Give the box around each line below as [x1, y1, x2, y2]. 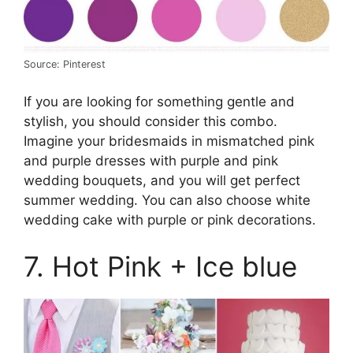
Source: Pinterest [24, 58, 106, 71]
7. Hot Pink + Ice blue [24, 250, 297, 284]
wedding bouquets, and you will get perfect [24, 172, 300, 188]
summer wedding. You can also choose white [24, 191, 310, 208]
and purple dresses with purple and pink [24, 152, 278, 169]
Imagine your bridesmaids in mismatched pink [24, 132, 314, 149]
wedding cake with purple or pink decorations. [24, 211, 316, 228]
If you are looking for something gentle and [24, 93, 295, 110]
